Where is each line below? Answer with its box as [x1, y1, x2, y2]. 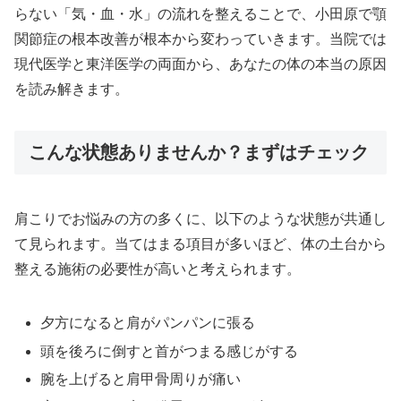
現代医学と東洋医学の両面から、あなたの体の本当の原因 [14, 56, 387, 73]
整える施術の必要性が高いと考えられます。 [14, 261, 301, 277]
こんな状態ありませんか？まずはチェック [29, 142, 369, 163]
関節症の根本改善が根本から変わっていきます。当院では [14, 31, 387, 47]
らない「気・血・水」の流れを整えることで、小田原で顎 [14, 6, 387, 22]
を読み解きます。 [14, 81, 129, 98]
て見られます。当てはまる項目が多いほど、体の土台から [14, 236, 387, 252]
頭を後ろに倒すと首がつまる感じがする [40, 343, 299, 359]
